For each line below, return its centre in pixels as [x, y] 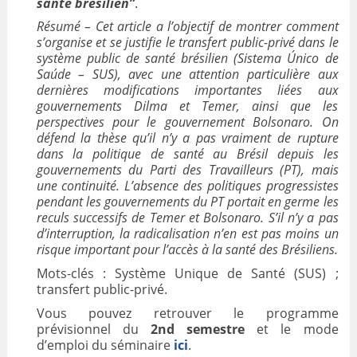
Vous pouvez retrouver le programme [187, 313]
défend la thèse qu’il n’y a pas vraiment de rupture [187, 138]
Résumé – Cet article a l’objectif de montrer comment [187, 27]
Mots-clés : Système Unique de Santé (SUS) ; [187, 273]
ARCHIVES [41, 57]
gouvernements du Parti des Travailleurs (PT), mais [187, 170]
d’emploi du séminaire [103, 345]
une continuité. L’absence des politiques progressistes [187, 186]
